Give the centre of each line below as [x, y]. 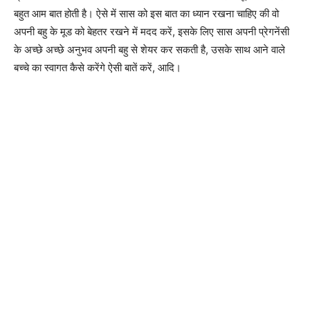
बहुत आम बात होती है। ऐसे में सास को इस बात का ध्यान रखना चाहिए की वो [146, 13]
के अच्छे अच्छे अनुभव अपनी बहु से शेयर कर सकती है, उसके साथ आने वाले [149, 49]
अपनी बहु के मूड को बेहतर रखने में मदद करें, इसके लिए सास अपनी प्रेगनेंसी [152, 31]
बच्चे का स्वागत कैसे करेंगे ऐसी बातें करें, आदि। [98, 67]
